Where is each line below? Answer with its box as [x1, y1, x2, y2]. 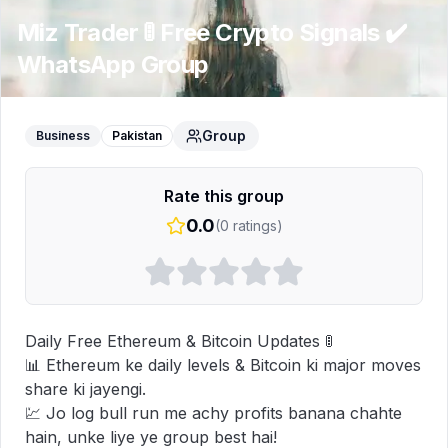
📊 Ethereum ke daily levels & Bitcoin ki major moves [25, 355, 421, 375]
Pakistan [112, 128, 162, 143]
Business [36, 128, 90, 143]
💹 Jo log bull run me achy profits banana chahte [25, 403, 402, 423]
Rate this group [164, 186, 284, 206]
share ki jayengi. [25, 379, 146, 399]
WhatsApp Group [17, 50, 209, 79]
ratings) [228, 217, 283, 234]
